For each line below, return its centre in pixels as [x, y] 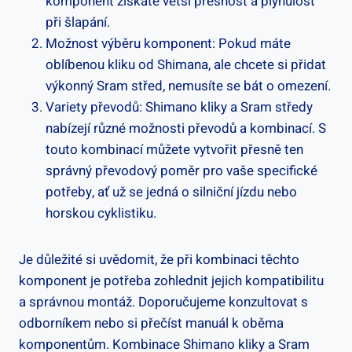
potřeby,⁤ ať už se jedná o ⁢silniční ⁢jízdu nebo [171, 192]
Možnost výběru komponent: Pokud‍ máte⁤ [168, 43]
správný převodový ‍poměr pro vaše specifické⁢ [181, 170]
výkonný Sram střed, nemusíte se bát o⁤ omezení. [188, 86]
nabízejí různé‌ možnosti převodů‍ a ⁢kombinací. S [186, 128]
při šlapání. [78, 22]
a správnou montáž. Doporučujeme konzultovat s [163, 302]
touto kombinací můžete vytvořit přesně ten [174, 149]
